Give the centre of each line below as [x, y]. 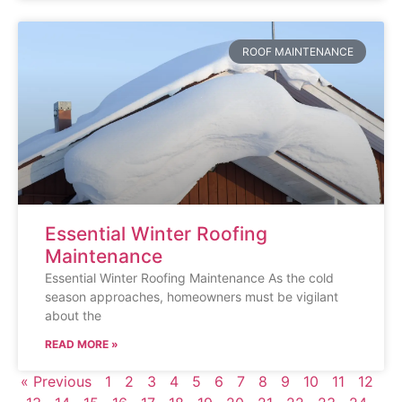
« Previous [56, 382]
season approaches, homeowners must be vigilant [192, 297]
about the [73, 316]
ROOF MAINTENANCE [297, 51]
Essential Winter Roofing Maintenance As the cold [189, 278]
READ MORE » [82, 345]
